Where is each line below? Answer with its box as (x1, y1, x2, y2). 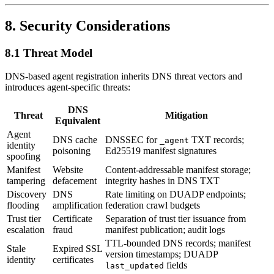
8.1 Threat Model (5, 46, 92, 59)
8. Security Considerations (5, 17, 170, 34)
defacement (53, 176, 97, 187)
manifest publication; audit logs (105, 224, 225, 235)
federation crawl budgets (105, 200, 200, 211)
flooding (7, 200, 39, 211)
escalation (7, 224, 45, 235)
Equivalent (55, 116, 100, 127)
